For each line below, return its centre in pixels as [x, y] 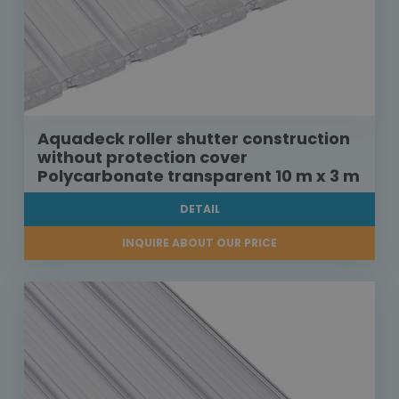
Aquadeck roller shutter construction [194, 139]
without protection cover [142, 158]
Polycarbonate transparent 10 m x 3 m [199, 176]
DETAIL [199, 209]
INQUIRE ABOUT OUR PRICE [199, 243]
